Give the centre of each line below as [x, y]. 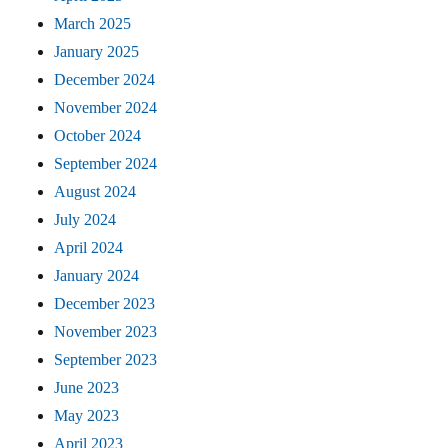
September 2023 [106, 360]
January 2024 [97, 276]
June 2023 [87, 388]
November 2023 [106, 332]
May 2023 [87, 416]
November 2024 [106, 108]
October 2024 [98, 136]
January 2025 [97, 52]
